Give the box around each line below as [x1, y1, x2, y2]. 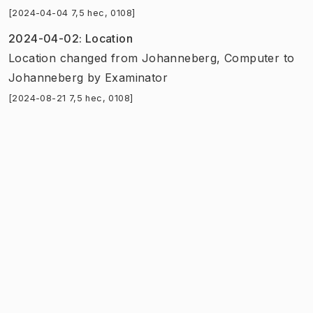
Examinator [105, 70, 168, 85]
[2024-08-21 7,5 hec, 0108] [8, 92, 133, 103]
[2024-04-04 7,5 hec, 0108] [8, 7, 136, 18]
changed [59, 50, 108, 65]
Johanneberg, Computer [141, 50, 280, 65]
